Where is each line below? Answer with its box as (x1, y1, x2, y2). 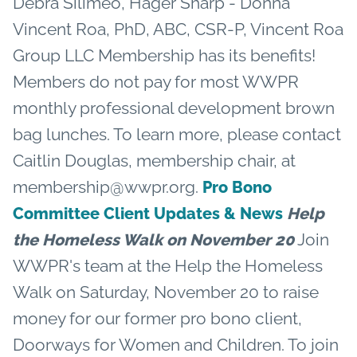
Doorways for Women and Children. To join (13, 334, 339, 355)
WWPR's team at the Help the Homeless (13, 255, 323, 276)
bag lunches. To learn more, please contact (13, 124, 341, 144)
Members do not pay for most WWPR (13, 71, 299, 92)
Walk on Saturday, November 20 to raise (13, 281, 319, 302)
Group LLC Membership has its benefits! (13, 45, 316, 65)
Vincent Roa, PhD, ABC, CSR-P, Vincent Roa (13, 18, 343, 39)
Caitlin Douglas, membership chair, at (13, 150, 296, 171)
